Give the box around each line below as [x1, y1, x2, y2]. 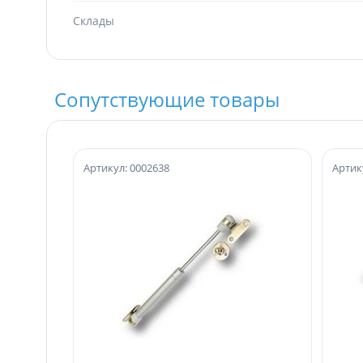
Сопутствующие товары [54, 85, 280, 113]
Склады [73, 12, 114, 28]
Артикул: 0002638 [83, 160, 169, 175]
